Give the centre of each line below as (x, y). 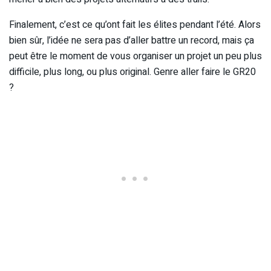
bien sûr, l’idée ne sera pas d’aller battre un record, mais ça (132, 40)
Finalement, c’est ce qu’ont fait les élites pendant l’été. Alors (135, 24)
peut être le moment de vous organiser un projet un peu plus (135, 56)
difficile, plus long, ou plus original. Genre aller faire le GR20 (132, 72)
